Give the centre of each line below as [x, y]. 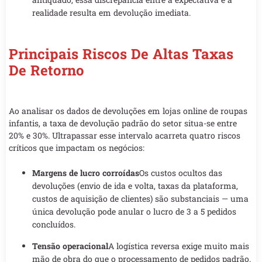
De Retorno [46, 70]
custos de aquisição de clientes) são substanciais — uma [140, 199]
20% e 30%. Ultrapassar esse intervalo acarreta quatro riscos [125, 135]
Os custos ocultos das [181, 173]
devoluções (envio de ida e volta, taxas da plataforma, [135, 186]
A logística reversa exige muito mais [179, 246]
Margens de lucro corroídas [86, 173]
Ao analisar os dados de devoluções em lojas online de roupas [128, 111]
